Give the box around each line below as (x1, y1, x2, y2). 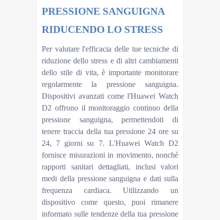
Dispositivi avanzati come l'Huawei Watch (42, 91, 178, 100)
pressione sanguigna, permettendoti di (42, 115, 178, 124)
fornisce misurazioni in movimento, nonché (42, 150, 178, 159)
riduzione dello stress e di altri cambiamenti (42, 56, 178, 65)
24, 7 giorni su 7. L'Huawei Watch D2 (42, 138, 178, 147)
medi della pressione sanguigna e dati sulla (42, 174, 178, 183)
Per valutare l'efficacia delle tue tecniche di (42, 44, 178, 53)
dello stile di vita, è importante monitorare (42, 68, 178, 77)
